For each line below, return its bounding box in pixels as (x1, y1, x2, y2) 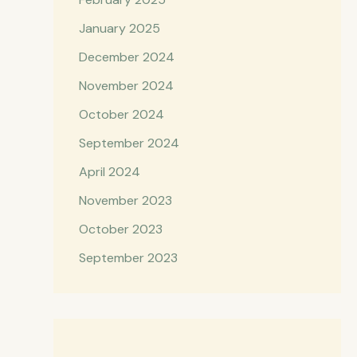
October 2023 (78, 221, 163, 238)
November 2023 (78, 192, 172, 210)
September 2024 (78, 135, 179, 152)
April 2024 (78, 163, 140, 181)
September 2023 (78, 249, 178, 267)
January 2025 (78, 20, 160, 37)
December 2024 (78, 49, 175, 66)
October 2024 (78, 106, 164, 124)
